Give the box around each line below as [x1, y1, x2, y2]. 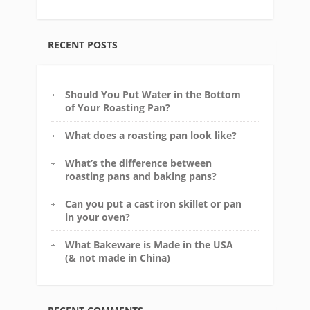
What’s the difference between [65, 156, 212, 170]
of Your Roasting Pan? [65, 101, 170, 114]
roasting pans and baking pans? [65, 170, 217, 183]
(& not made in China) [65, 251, 170, 264]
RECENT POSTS [48, 38, 118, 51]
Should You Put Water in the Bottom [65, 88, 241, 101]
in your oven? [65, 210, 130, 224]
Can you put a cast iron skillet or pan [65, 197, 241, 210]
